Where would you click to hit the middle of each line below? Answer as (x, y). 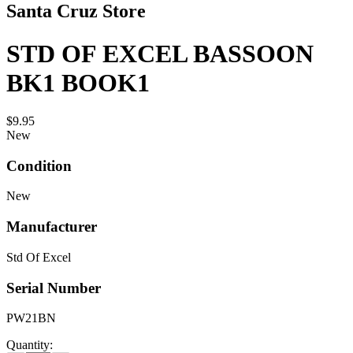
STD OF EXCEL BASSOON (160, 53)
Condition (39, 165)
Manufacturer (52, 227)
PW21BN (31, 318)
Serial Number (54, 288)
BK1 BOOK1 (78, 82)
